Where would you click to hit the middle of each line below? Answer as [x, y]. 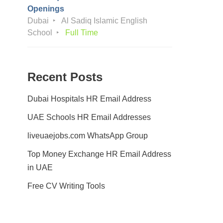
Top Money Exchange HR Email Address [99, 154]
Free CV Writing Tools [66, 186]
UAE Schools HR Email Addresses [89, 117]
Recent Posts [65, 77]
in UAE [40, 167]
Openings [46, 9]
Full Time [82, 33]
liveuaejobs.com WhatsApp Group [88, 136]
